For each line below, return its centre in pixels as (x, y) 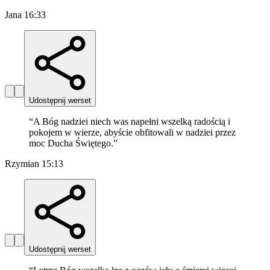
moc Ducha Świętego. (71, 143)
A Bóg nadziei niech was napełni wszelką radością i (132, 122)
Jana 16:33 (25, 15)
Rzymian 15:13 (34, 164)
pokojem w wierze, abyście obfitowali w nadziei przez (132, 133)
